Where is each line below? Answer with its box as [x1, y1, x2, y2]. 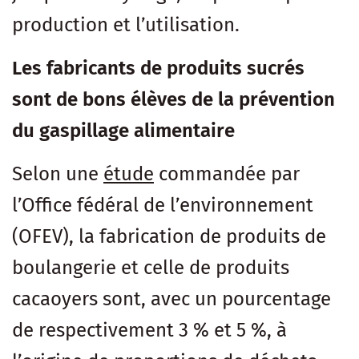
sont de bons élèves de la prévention [12, 87, 335, 111]
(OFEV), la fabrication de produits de [12, 224, 326, 248]
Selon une [12, 162, 103, 185]
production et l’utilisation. [12, 13, 240, 36]
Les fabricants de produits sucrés [12, 56, 305, 79]
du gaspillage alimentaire [12, 119, 235, 142]
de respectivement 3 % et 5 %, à [12, 318, 287, 341]
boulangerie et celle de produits [12, 256, 289, 279]
